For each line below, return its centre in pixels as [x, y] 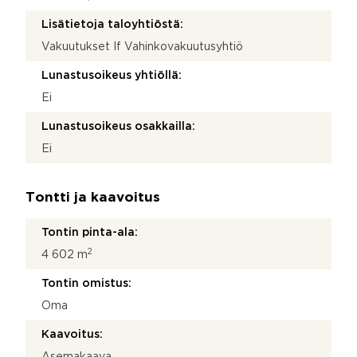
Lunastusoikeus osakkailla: [118, 126]
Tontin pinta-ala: [90, 232]
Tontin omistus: [86, 283]
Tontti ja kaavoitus [93, 198]
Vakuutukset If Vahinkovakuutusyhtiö [142, 47]
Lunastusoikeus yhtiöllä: [112, 75]
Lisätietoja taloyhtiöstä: [112, 24]
